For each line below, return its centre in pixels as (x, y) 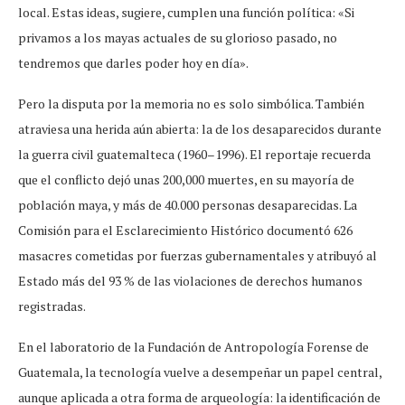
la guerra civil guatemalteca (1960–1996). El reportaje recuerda (194, 154)
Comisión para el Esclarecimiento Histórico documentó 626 (185, 230)
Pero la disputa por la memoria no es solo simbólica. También (191, 103)
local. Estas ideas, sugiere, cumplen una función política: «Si (186, 12)
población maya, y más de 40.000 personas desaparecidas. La (188, 204)
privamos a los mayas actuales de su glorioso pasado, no (178, 37)
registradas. (52, 306)
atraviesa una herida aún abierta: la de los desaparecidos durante (200, 128)
